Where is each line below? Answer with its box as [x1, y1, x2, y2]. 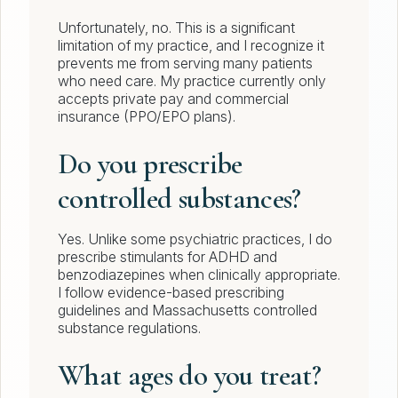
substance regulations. [58, 319, 201, 338]
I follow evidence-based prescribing [58, 283, 284, 302]
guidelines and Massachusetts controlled [58, 301, 317, 320]
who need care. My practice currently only [58, 72, 326, 91]
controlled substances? [58, 181, 301, 217]
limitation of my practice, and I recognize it [58, 36, 324, 55]
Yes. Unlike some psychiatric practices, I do [58, 230, 332, 249]
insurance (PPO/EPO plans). [58, 107, 235, 126]
